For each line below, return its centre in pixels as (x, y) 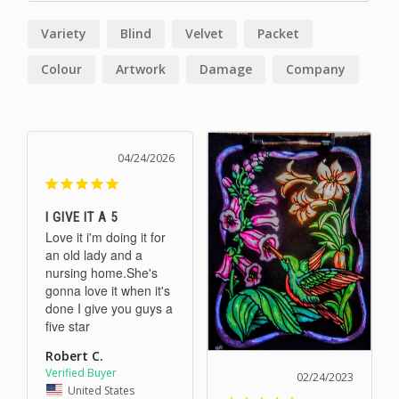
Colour (61, 69)
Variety (64, 34)
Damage (226, 69)
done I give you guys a (109, 309)
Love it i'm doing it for (106, 237)
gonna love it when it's (108, 291)
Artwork (141, 69)
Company (316, 69)
